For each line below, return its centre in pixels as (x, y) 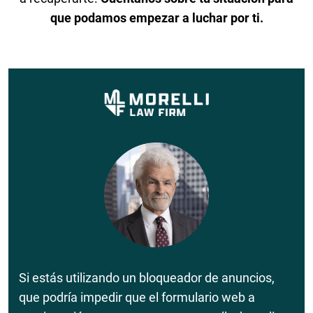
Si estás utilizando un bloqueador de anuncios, (147, 278)
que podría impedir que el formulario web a (137, 298)
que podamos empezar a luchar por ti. (156, 17)
